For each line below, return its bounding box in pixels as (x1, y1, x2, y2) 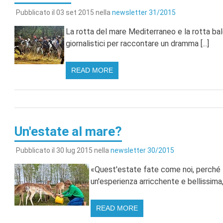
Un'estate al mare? (14, 124, 122, 139)
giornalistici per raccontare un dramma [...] (65, 39, 209, 49)
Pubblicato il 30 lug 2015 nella (15, 146, 111, 154)
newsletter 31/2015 (111, 8, 176, 17)
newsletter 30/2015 (110, 146, 174, 154)
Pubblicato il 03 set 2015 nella (15, 8, 112, 17)
